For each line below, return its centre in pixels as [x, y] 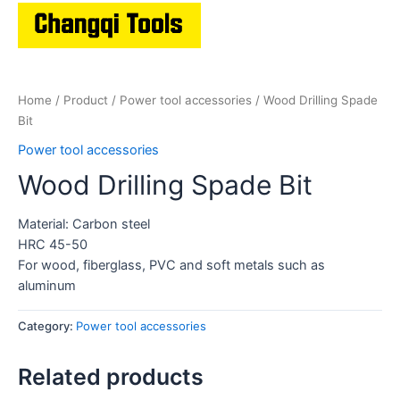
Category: [47, 326]
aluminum [47, 286]
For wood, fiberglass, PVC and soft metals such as [171, 266]
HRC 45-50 [53, 245]
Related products [111, 376]
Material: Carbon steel [84, 225]
